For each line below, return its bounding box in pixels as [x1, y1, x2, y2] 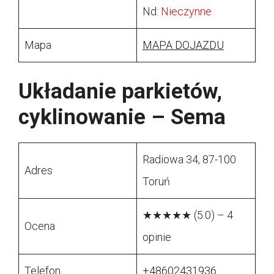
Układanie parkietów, [18, 79, 222, 105]
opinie [143, 231, 171, 244]
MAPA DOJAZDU [143, 39, 224, 52]
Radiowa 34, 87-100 [143, 153, 236, 166]
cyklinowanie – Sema [18, 105, 226, 130]
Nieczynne [161, 5, 212, 18]
